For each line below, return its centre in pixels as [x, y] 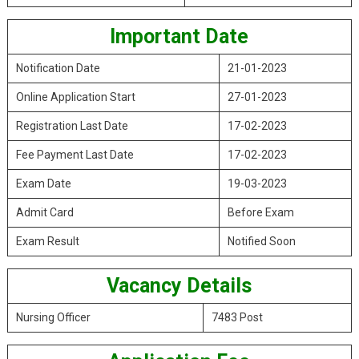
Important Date [179, 36]
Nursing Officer [53, 317]
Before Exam [260, 212]
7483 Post [237, 317]
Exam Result [47, 241]
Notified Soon [261, 241]
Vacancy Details [179, 286]
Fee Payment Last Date [75, 155]
